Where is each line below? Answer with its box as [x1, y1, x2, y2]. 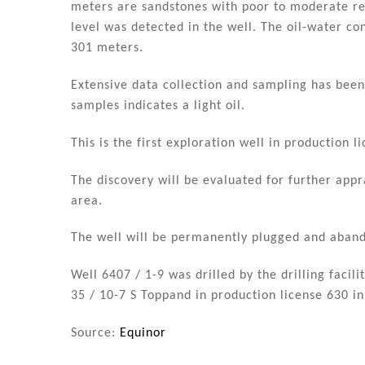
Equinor [120, 327, 166, 341]
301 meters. [71, 42, 143, 55]
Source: [71, 327, 120, 341]
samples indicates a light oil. [71, 99, 245, 113]
